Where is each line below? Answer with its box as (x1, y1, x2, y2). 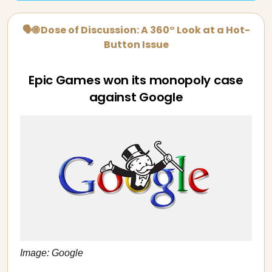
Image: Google (20, 247, 83, 258)
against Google (89, 89, 183, 106)
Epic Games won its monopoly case (29, 72, 243, 89)
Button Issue (103, 38, 169, 52)
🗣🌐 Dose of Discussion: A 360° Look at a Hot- (22, 23, 250, 37)
